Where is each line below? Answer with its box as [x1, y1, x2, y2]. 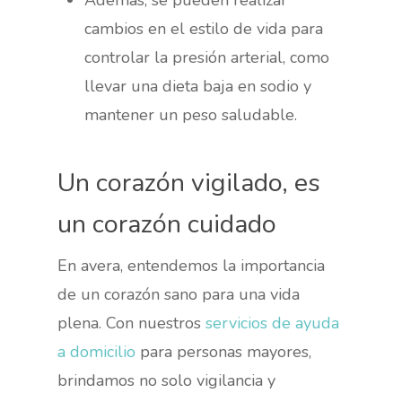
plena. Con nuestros [57, 311, 206, 334]
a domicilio [57, 340, 136, 363]
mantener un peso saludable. [84, 103, 298, 126]
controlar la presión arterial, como [84, 46, 330, 68]
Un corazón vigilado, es [57, 164, 321, 200]
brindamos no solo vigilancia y [57, 369, 276, 391]
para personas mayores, [135, 340, 312, 363]
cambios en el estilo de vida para [84, 17, 324, 39]
